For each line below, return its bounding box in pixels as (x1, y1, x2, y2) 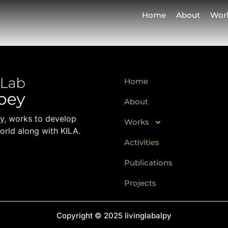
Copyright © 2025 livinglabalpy (56, 211, 172, 220)
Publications (124, 158, 173, 167)
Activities (124, 137, 159, 147)
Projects (124, 178, 156, 188)
